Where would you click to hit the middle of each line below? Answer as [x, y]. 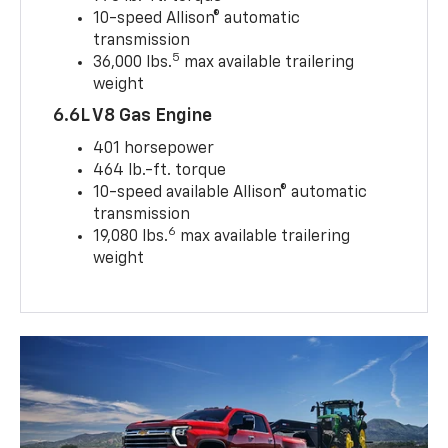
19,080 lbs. [131, 236]
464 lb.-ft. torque [160, 170]
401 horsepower [154, 148]
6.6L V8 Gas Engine [133, 115]
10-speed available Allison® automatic [230, 192]
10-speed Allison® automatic [197, 18]
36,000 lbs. [133, 62]
